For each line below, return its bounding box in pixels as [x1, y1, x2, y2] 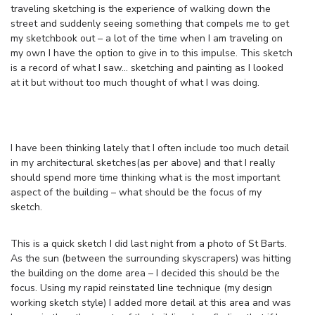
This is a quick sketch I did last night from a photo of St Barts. [11, 236, 287, 250]
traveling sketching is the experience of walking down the [11, 1, 271, 15]
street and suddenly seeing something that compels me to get [11, 16, 289, 30]
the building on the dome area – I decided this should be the [11, 266, 280, 280]
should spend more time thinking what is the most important [11, 170, 280, 184]
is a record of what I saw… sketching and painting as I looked [11, 60, 283, 75]
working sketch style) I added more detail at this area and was [11, 295, 291, 309]
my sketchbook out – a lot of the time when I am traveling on [11, 31, 283, 45]
